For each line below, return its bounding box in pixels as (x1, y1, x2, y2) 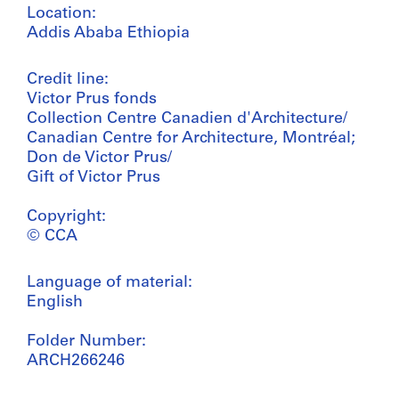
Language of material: (27, 273, 192, 291)
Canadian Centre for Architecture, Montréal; (27, 129, 355, 147)
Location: (27, 4, 96, 22)
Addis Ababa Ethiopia (27, 24, 190, 42)
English (27, 293, 83, 311)
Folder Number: (27, 332, 146, 350)
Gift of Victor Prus (27, 168, 160, 186)
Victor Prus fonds (27, 90, 157, 108)
